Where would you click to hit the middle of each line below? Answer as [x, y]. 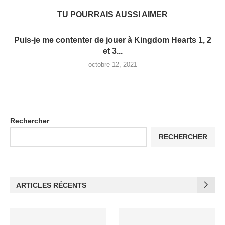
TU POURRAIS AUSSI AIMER [113, 14]
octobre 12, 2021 [113, 64]
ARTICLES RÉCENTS [51, 185]
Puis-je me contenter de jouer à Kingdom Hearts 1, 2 [113, 40]
